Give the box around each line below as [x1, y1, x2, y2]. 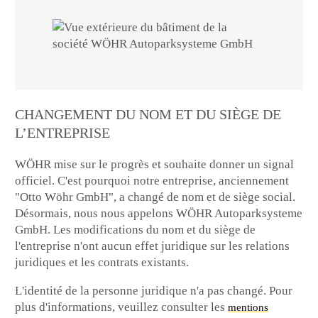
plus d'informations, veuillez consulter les [15, 300, 229, 314]
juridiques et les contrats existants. [15, 256, 190, 270]
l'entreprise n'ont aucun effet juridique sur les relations [15, 239, 290, 253]
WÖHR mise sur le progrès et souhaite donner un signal [15, 158, 295, 172]
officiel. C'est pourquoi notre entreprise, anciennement [15, 174, 290, 188]
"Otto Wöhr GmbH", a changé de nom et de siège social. [15, 190, 296, 204]
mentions [228, 302, 269, 314]
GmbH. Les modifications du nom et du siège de [15, 223, 256, 237]
